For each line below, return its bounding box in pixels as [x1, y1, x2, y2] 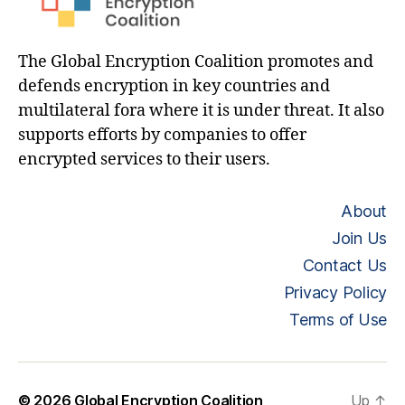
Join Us [331, 229, 387, 249]
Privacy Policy [283, 283, 387, 303]
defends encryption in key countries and [18, 76, 330, 98]
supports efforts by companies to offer [18, 125, 306, 146]
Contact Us [302, 256, 387, 276]
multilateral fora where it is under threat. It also [18, 100, 384, 122]
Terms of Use [289, 310, 387, 330]
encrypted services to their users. [18, 149, 270, 171]
